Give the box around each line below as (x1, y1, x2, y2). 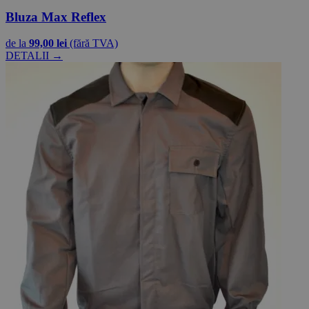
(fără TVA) (70, 37, 118, 50)
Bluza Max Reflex (6, 9, 106, 24)
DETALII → (6, 50, 63, 62)
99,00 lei (29, 37, 67, 50)
